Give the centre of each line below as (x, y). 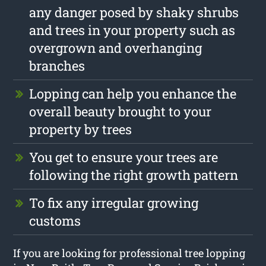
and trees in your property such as (132, 30)
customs (55, 220)
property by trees (81, 129)
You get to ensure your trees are (124, 157)
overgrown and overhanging (116, 47)
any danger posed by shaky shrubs (134, 12)
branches (57, 65)
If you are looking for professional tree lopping (129, 253)
